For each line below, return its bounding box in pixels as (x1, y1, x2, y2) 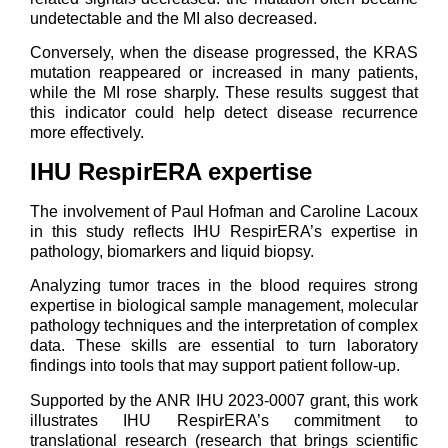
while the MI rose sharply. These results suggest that (30, 84, 418, 102)
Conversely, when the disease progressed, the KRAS (30, 44, 418, 62)
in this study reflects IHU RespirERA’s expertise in (30, 222, 418, 240)
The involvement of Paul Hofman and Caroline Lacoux (30, 202, 418, 220)
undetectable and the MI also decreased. (30, 10, 317, 27)
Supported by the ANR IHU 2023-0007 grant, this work (30, 391, 418, 409)
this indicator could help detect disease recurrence (30, 104, 418, 122)
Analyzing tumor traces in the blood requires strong (30, 277, 418, 295)
